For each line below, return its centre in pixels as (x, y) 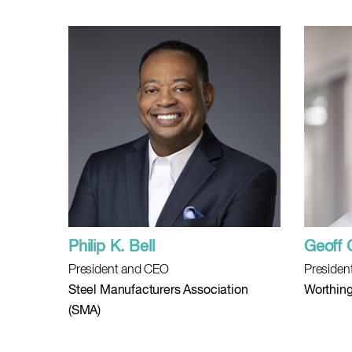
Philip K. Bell (112, 247)
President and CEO (119, 270)
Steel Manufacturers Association (158, 291)
